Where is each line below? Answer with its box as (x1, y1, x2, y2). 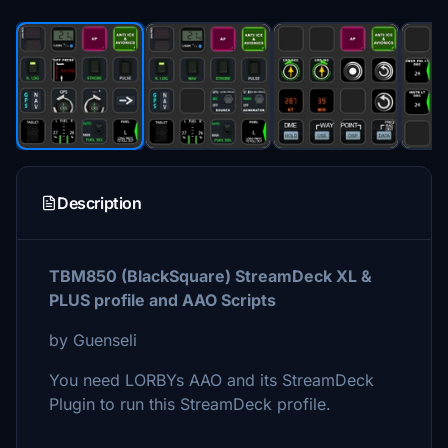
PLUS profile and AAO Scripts (49, 290, 276, 310)
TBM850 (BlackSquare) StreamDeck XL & (49, 266, 372, 286)
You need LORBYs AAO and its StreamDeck (49, 370, 374, 390)
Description (57, 193, 142, 213)
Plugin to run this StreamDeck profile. (49, 394, 331, 414)
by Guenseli (49, 330, 137, 350)
